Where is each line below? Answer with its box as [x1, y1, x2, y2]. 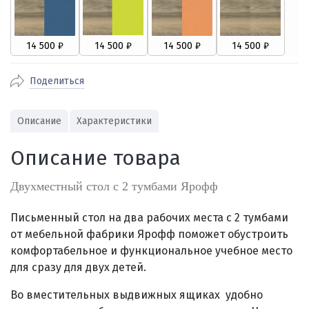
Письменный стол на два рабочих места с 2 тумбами [10, 211, 288, 224]
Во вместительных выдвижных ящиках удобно [10, 288, 263, 301]
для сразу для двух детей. [10, 261, 146, 274]
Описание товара [10, 146, 181, 170]
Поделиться [30, 75, 84, 87]
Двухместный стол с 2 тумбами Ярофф [10, 179, 218, 193]
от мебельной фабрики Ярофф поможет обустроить [10, 228, 288, 241]
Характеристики [77, 115, 152, 127]
